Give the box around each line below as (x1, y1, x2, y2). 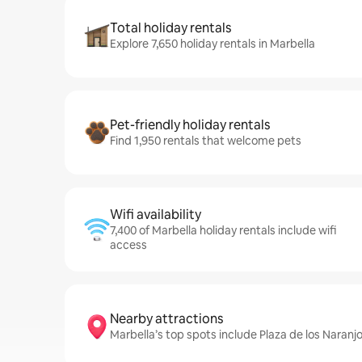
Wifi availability (110, 206, 201, 223)
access (110, 238, 147, 252)
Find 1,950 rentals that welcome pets (110, 133, 301, 148)
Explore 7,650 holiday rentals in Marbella (110, 36, 315, 51)
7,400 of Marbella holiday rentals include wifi (110, 223, 336, 238)
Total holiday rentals (110, 19, 231, 36)
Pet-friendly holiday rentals (110, 116, 270, 133)
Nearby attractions (110, 310, 223, 327)
